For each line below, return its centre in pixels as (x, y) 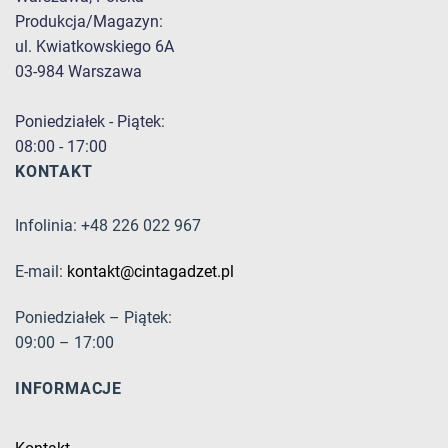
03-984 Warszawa (78, 71)
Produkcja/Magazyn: (89, 21)
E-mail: (41, 272)
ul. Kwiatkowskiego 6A (94, 46)
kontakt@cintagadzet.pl (150, 272)
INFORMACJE (68, 388)
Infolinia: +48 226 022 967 (108, 226)
